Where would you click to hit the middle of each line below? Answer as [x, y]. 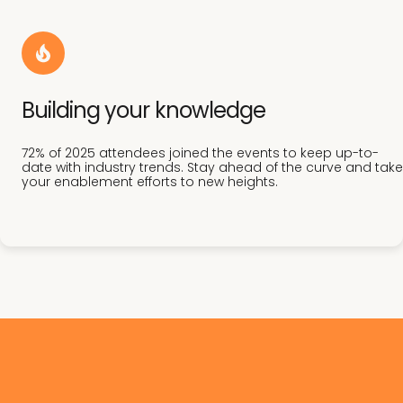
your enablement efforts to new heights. [150, 182]
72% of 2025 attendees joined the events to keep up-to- [200, 153]
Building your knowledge [143, 111]
